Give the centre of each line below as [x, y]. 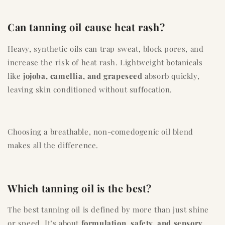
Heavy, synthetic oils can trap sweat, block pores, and [106, 48]
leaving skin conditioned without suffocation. [90, 89]
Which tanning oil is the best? [80, 188]
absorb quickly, [171, 76]
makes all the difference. [53, 145]
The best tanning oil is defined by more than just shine [108, 210]
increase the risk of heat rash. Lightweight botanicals [105, 62]
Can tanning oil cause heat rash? [86, 27]
